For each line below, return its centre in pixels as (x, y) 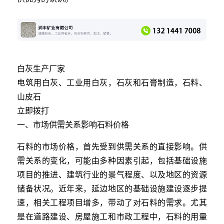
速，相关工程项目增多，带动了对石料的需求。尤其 (112, 202)
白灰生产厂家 (41, 68)
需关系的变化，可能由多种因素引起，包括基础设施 (112, 160)
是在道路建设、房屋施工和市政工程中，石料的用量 (112, 216)
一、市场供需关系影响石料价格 (73, 124)
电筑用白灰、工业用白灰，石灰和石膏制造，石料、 (112, 82)
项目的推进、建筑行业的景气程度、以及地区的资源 (112, 174)
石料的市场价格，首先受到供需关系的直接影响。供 (112, 146)
